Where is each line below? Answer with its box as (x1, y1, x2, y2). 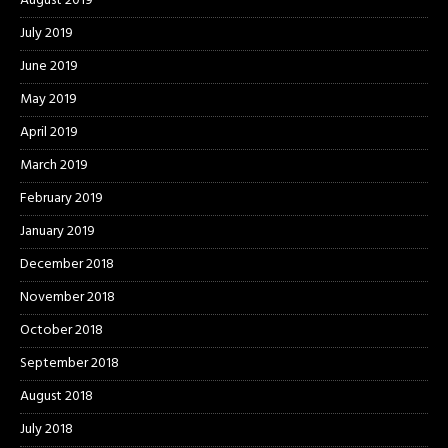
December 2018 (20, 252, 114, 276)
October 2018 (20, 318, 103, 342)
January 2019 (20, 219, 95, 243)
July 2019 (20, 21, 73, 45)
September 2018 (20, 351, 119, 375)
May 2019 (20, 87, 77, 111)
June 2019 (20, 54, 78, 78)
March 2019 (20, 153, 88, 177)
